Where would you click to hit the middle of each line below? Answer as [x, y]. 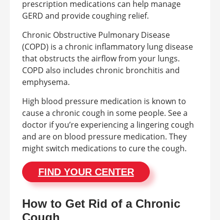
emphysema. [46, 82]
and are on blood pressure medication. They [104, 137]
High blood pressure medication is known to [104, 101]
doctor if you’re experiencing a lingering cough [108, 125]
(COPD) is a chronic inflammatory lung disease [108, 47]
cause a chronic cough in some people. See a [105, 113]
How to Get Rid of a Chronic [101, 204]
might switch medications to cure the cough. [104, 148]
